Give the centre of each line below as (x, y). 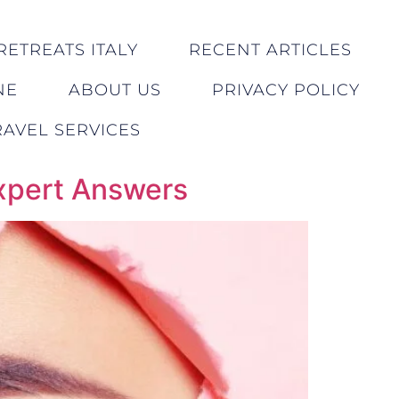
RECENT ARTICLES (270, 49)
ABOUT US (114, 90)
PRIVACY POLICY (285, 90)
